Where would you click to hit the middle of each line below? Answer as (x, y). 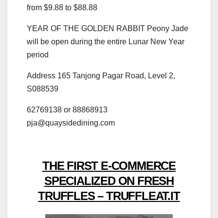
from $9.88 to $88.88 (62, 7)
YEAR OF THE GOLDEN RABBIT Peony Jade (108, 28)
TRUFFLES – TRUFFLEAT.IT (109, 196)
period (38, 54)
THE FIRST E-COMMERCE (109, 165)
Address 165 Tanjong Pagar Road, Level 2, (101, 75)
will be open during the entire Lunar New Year (106, 41)
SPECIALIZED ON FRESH (109, 181)
